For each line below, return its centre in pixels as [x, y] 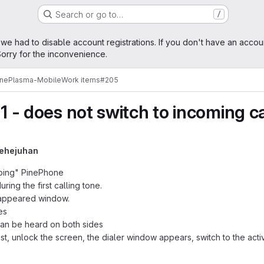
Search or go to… [89, 14]
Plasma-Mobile [35, 80]
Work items [81, 80]
